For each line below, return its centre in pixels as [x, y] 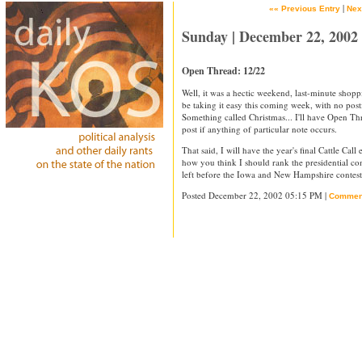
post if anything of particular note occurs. [259, 129]
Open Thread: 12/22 [223, 71]
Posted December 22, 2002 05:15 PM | [255, 195]
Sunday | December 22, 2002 [270, 36]
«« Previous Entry [305, 8]
